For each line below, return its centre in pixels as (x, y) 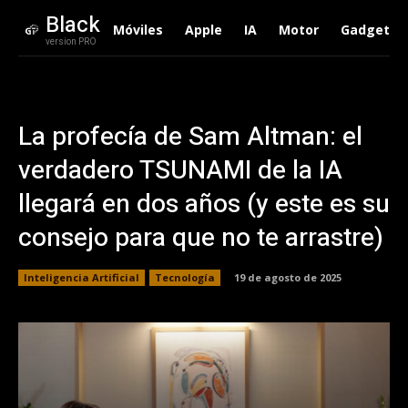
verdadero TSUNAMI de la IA (180, 171)
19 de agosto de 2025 (288, 277)
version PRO (71, 42)
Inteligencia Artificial (82, 277)
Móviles (138, 30)
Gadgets (368, 30)
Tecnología (185, 277)
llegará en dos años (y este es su (204, 204)
